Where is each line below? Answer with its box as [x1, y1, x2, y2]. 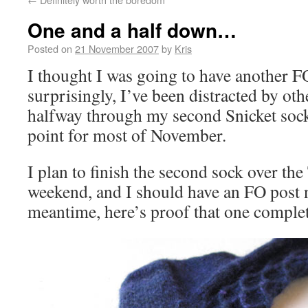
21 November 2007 [75, 41, 159, 56]
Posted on [27, 41, 72, 56]
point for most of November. [27, 123, 226, 146]
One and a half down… [27, 16, 236, 44]
